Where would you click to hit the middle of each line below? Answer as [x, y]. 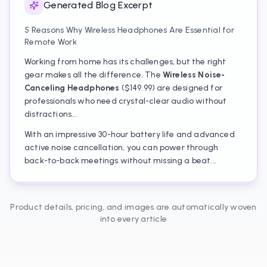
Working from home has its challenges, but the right [125, 62]
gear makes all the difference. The [94, 75]
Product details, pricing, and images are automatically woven [133, 207]
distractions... [51, 114]
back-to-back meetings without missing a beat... [120, 161]
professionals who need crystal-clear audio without [126, 101]
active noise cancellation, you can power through [122, 148]
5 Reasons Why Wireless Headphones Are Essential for [129, 30]
